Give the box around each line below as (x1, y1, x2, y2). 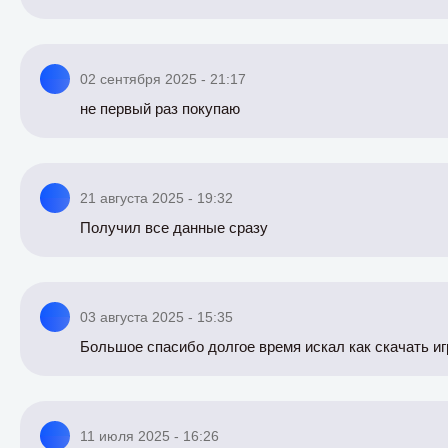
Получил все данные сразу (80, 219, 268, 236)
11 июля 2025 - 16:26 (80, 428, 219, 444)
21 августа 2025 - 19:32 (80, 190, 233, 206)
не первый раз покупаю (80, 100, 240, 117)
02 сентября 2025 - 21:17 (80, 71, 246, 87)
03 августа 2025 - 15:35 (80, 309, 233, 325)
